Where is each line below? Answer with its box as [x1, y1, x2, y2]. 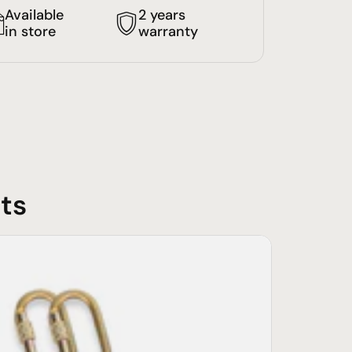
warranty [137, 21, 198, 41]
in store [5, 21, 57, 41]
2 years [137, 5, 185, 24]
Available [5, 5, 64, 24]
